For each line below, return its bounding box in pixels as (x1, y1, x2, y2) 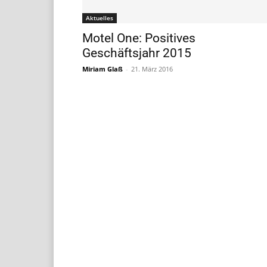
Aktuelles (86, 14, 113, 23)
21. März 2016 (131, 64, 173, 74)
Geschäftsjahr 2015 (82, 46, 191, 61)
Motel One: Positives (82, 31, 195, 46)
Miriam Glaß (82, 64, 123, 74)
